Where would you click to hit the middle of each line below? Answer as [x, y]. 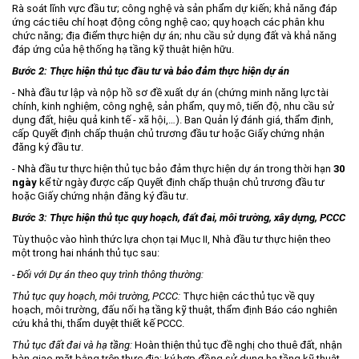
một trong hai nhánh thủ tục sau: [86, 253]
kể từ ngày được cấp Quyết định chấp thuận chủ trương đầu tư [181, 182]
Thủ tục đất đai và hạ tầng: [72, 345]
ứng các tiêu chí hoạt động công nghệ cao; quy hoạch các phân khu [168, 22]
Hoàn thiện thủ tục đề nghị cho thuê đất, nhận [237, 345]
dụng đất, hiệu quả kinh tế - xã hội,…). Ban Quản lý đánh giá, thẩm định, [173, 120]
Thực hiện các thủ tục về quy [247, 296]
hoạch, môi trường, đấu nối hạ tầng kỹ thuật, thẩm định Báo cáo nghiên [175, 310]
